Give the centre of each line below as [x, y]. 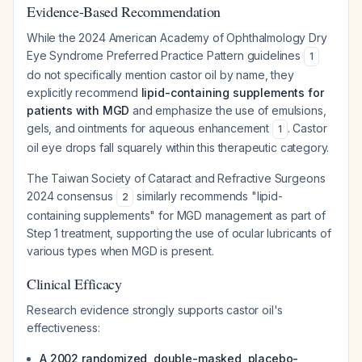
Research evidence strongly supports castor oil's [155, 310]
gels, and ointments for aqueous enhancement [149, 128]
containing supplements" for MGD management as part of [176, 215]
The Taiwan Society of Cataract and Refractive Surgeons [176, 178]
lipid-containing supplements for [232, 93]
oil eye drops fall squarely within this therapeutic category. [178, 147]
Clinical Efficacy [74, 284]
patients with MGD [78, 110]
